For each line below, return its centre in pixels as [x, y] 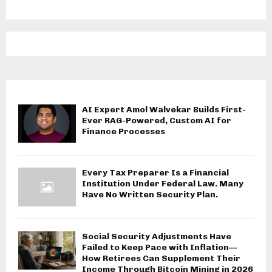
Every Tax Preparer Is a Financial [155, 173]
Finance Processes [124, 131]
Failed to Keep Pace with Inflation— [159, 247]
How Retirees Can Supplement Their [161, 258]
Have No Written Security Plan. [150, 195]
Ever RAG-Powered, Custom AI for [157, 121]
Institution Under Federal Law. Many [163, 184]
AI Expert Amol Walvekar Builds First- [164, 110]
